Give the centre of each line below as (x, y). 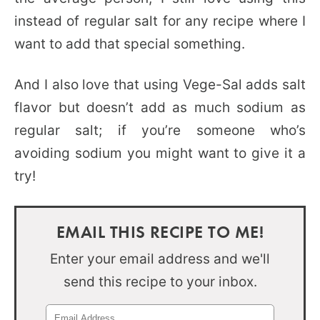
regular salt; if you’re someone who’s (160, 130)
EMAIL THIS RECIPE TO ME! (160, 231)
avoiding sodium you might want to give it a (160, 153)
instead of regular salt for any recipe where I (160, 21)
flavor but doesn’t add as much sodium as (160, 107)
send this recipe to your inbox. (160, 282)
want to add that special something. (130, 44)
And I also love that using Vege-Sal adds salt (160, 85)
